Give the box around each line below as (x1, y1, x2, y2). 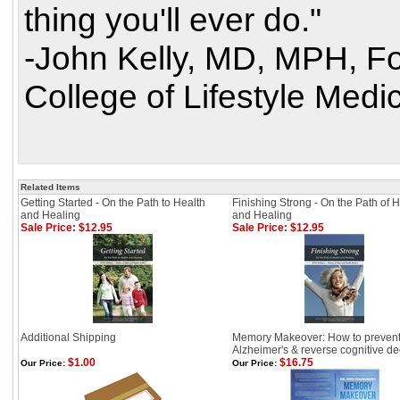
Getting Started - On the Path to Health (21, 196, 205, 209)
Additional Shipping (21, 331, 116, 344)
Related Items (21, 182, 80, 192)
